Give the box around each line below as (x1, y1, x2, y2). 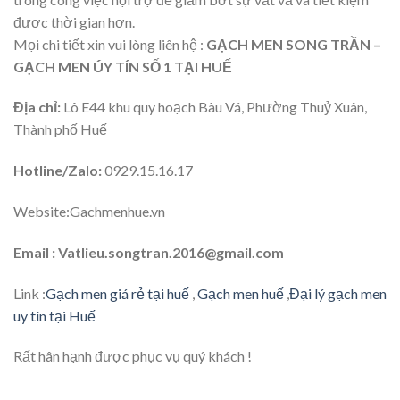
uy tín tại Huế (13, 306, 96, 324)
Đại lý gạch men (289, 284, 387, 302)
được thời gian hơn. (13, 12, 135, 30)
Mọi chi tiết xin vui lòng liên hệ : (13, 35, 206, 53)
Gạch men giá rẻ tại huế (46, 284, 189, 302)
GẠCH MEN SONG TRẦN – (206, 35, 381, 53)
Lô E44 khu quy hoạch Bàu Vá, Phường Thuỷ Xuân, (61, 98, 367, 116)
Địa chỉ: (13, 98, 61, 116)
